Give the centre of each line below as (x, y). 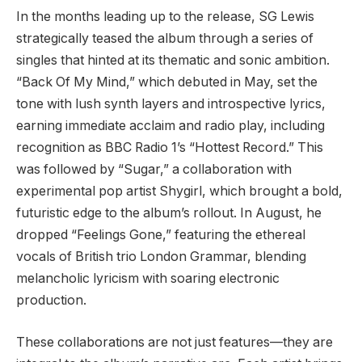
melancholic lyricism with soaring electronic (148, 279)
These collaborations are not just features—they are (175, 342)
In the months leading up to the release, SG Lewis (165, 17)
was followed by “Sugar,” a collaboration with (154, 170)
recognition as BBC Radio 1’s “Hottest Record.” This (170, 148)
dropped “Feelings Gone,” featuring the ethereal (161, 235)
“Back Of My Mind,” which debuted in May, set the (167, 82)
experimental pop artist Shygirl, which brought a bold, (179, 192)
